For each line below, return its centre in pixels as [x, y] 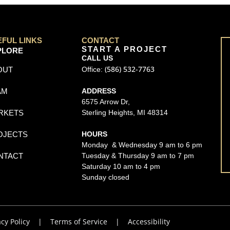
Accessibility [149, 222]
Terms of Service [79, 222]
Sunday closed [106, 177]
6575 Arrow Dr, [106, 101]
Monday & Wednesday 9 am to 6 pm [142, 145]
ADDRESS [99, 91]
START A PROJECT [125, 49]
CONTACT [101, 40]
